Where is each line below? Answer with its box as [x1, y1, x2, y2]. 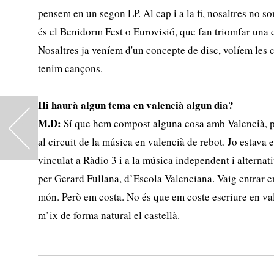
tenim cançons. [38, 61, 103, 75]
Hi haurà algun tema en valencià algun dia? [38, 97, 234, 113]
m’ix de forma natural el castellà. [38, 208, 180, 222]
